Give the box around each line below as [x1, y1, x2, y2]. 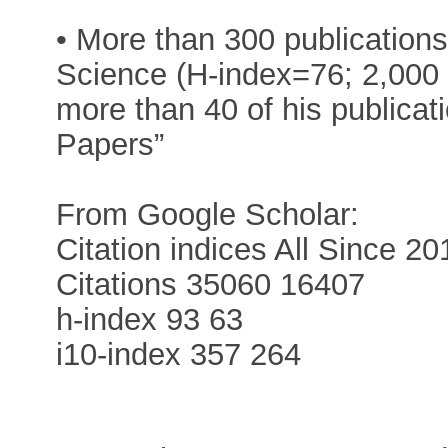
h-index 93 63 [56, 302, 244, 338]
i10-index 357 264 [56, 337, 302, 373]
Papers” [56, 127, 165, 163]
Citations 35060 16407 [56, 267, 366, 303]
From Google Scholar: [56, 197, 360, 233]
